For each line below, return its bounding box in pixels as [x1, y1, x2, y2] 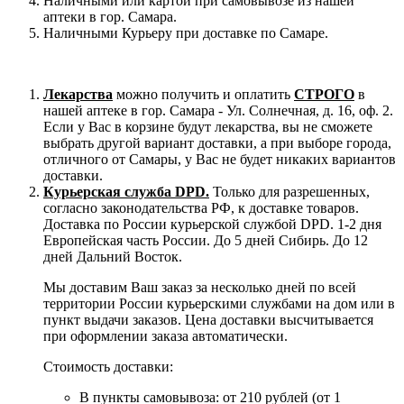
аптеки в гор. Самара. [43, 8, 177, 24]
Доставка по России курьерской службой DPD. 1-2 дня [43, 216, 381, 232]
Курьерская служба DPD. [43, 183, 209, 199]
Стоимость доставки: [43, 358, 173, 374]
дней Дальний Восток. [43, 248, 182, 264]
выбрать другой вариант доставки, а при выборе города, [43, 134, 391, 151]
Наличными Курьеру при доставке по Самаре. [43, 24, 328, 41]
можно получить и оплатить [113, 86, 294, 102]
